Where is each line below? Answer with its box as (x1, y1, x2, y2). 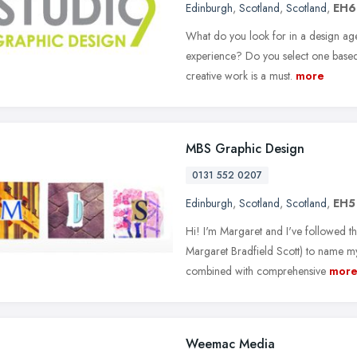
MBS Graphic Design (186, 139, 304, 158)
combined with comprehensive (186, 262, 326, 279)
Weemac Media (186, 334, 275, 353)
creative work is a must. (186, 67, 292, 84)
